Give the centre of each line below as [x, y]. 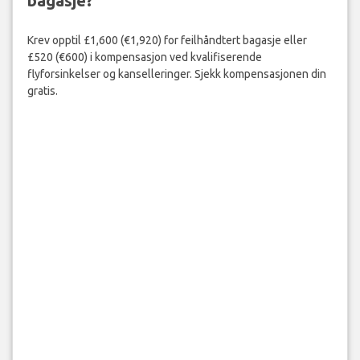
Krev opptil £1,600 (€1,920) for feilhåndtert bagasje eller [167, 40]
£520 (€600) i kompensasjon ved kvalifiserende [144, 57]
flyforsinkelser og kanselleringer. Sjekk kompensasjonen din [176, 74]
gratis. [42, 90]
